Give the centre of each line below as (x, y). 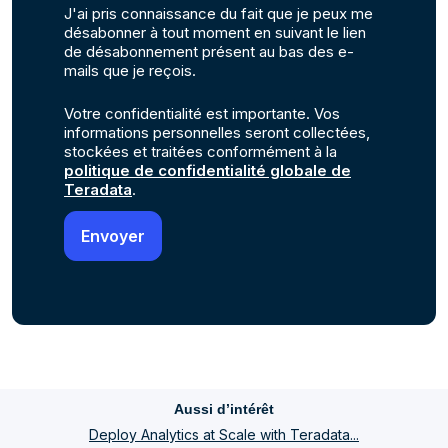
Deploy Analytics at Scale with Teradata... (224, 434)
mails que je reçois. (130, 70)
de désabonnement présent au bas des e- (209, 51)
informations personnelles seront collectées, (217, 132)
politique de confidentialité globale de (207, 170)
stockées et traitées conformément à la (200, 151)
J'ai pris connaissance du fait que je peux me (218, 13)
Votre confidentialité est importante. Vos (202, 113)
